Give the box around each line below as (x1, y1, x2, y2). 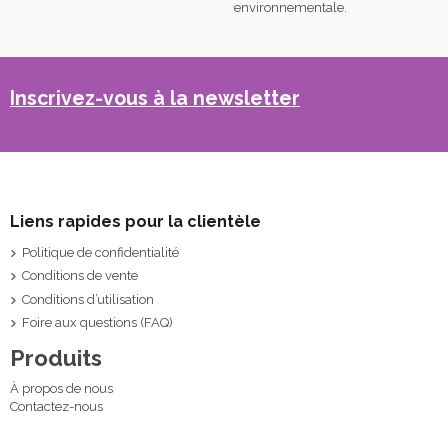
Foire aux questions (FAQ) (21, 314, 173, 330)
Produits (9, 344, 102, 371)
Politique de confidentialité (21, 245, 179, 261)
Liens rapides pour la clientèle (9, 212, 261, 232)
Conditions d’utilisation (21, 291, 154, 307)
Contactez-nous (9, 398, 103, 414)
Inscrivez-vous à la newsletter (9, 87, 300, 111)
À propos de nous (9, 380, 113, 396)
